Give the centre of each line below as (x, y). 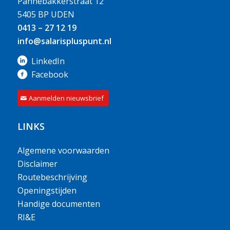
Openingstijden (47, 190)
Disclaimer (37, 164)
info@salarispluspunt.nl (64, 41)
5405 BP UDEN (46, 14)
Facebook (50, 75)
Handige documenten (59, 204)
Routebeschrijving (52, 177)
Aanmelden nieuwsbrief (66, 98)
